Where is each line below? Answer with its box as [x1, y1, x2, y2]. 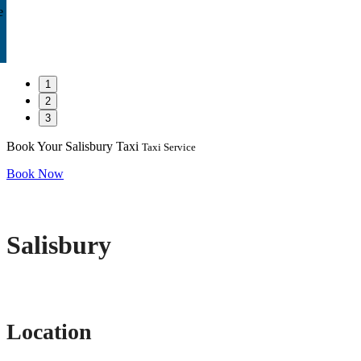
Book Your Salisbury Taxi [6, 139, 142, 154]
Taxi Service [142, 141, 196, 154]
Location [6, 318, 92, 344]
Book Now [6, 167, 64, 181]
